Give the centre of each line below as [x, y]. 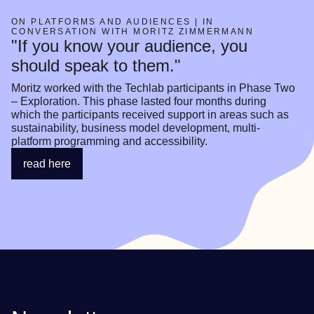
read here [47, 164]
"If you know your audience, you [129, 46]
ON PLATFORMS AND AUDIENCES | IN [113, 22]
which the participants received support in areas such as [150, 115]
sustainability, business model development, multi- [136, 128]
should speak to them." [96, 66]
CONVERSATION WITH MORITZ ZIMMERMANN [132, 32]
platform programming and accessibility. [109, 141]
